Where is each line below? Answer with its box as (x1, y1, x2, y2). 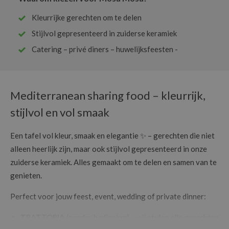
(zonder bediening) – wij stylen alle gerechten (65, 213, 219, 222)
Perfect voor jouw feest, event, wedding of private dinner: (10, 192, 206, 201)
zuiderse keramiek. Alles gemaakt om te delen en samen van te (10, 157, 217, 167)
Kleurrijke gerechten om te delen (32, 12, 142, 22)
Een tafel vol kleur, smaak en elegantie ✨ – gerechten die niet (10, 131, 215, 141)
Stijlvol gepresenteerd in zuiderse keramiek (32, 28, 177, 38)
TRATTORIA (20, 213, 65, 222)
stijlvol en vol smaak (10, 105, 109, 119)
